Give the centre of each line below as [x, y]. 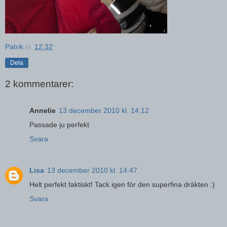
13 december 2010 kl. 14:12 [104, 110]
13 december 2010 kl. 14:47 [92, 170]
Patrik [14, 46]
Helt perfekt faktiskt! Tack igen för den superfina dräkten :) [122, 184]
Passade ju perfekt [59, 124]
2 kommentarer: [39, 84]
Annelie [43, 110]
